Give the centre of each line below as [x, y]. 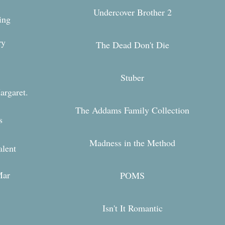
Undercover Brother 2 [132, 12]
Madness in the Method [132, 143]
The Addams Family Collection [132, 110]
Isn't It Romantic [132, 208]
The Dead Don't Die [132, 44]
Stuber [132, 77]
